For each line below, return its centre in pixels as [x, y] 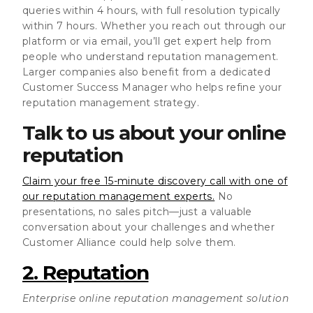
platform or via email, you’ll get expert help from [147, 41]
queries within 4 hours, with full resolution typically [152, 10]
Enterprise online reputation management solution [156, 298]
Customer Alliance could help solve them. [129, 242]
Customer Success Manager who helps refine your [152, 87]
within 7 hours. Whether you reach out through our [154, 26]
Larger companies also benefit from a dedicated [147, 72]
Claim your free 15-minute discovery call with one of [155, 181]
